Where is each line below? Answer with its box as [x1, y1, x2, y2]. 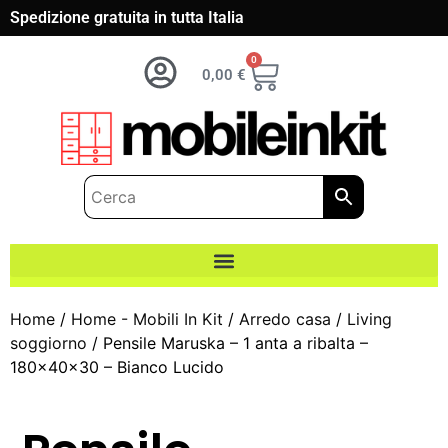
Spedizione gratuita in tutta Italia [10, 8, 244, 27]
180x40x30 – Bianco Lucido [10, 357, 224, 378]
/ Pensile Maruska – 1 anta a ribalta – [87, 333, 368, 354]
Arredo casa [239, 309, 331, 330]
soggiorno [10, 333, 87, 354]
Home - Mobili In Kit [71, 309, 223, 330]
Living [347, 309, 392, 330]
